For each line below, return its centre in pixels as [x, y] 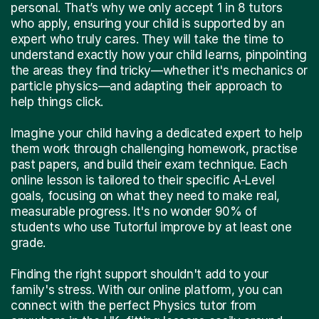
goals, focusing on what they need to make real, [146, 195]
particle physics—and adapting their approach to [147, 86]
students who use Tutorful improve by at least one [151, 227]
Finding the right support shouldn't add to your [140, 274]
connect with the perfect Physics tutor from [134, 305]
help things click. [57, 101]
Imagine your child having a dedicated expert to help [157, 133]
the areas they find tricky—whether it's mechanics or [159, 70]
